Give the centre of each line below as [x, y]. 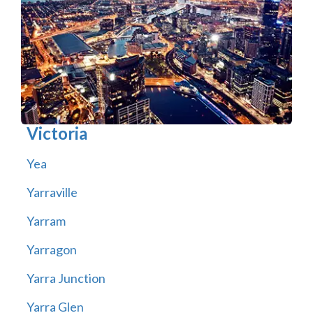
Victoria [57, 133]
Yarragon [51, 250]
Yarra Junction [66, 278]
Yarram [46, 221]
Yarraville [52, 192]
